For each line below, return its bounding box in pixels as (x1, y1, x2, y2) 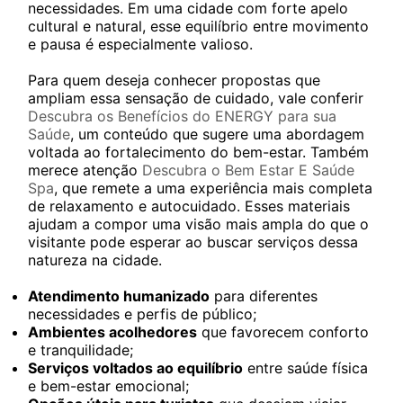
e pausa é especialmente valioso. (28, 35, 253, 53)
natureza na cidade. (28, 251, 162, 269)
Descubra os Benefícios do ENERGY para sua (28, 107, 336, 125)
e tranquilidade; (28, 341, 133, 359)
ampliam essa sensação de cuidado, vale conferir (28, 89, 363, 107)
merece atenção (28, 161, 142, 179)
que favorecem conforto (197, 323, 369, 341)
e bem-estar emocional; (28, 377, 189, 395)
